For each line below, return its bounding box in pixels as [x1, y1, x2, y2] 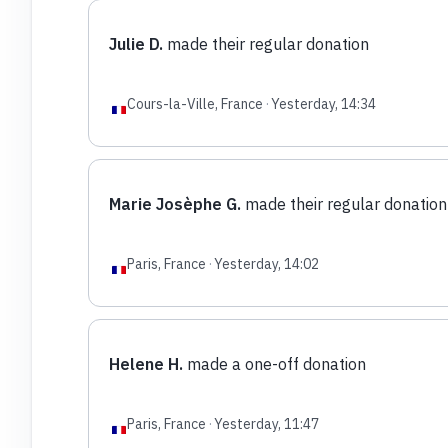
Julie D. [108, 33, 163, 54]
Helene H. [108, 353, 183, 374]
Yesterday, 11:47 [213, 414, 319, 433]
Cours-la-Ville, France [126, 94, 263, 113]
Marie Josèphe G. [108, 193, 241, 214]
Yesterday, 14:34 [270, 94, 376, 113]
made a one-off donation [182, 353, 366, 374]
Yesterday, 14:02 [213, 254, 319, 273]
